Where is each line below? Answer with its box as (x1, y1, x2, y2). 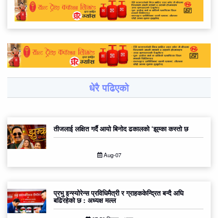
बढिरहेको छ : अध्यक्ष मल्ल (54, 195, 116, 205)
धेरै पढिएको (89, 80, 129, 95)
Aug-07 (102, 151, 121, 159)
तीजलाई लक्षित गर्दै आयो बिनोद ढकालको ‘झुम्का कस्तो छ (54, 124, 188, 134)
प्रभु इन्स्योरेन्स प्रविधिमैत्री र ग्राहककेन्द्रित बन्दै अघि (54, 188, 183, 198)
